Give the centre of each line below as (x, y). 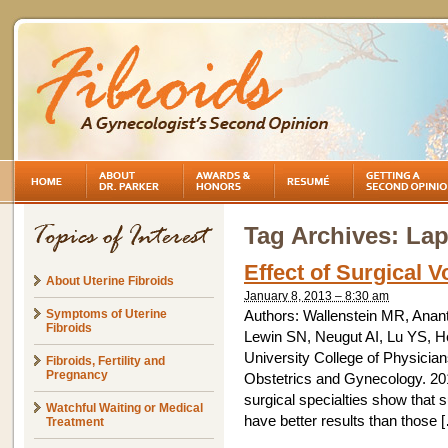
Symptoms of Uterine (106, 314)
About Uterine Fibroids (110, 281)
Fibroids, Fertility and (105, 361)
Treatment (75, 422)
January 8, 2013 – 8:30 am (316, 296)
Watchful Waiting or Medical (124, 408)
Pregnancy (77, 375)
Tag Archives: (325, 235)
